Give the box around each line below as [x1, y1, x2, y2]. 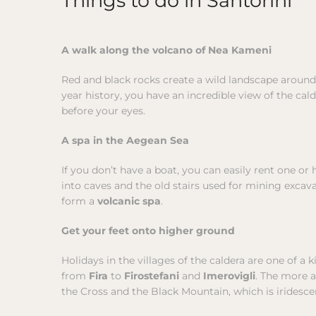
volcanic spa [97, 195, 161, 208]
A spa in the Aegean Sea [61, 134, 189, 147]
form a [61, 195, 97, 208]
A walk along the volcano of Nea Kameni [61, 44, 272, 57]
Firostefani [124, 269, 182, 283]
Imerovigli [203, 269, 255, 283]
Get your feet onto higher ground [61, 224, 235, 238]
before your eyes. [61, 104, 145, 118]
